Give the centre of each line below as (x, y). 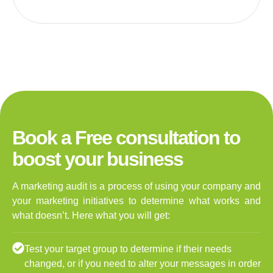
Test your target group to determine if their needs (128, 249)
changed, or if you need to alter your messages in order (143, 263)
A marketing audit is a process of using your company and (136, 186)
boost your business (97, 159)
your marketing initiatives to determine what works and (136, 200)
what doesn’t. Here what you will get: (91, 215)
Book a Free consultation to (126, 137)
